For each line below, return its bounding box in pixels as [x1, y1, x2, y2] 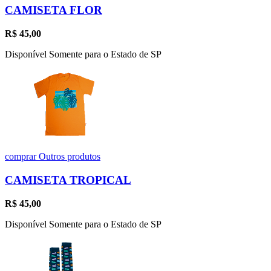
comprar [5, 151, 39, 162]
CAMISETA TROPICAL [5, 173, 131, 186]
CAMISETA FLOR [5, 4, 102, 17]
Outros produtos [39, 151, 100, 162]
